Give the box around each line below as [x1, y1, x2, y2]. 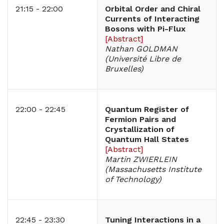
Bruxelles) [105, 64, 143, 74]
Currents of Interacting [105, 14, 199, 24]
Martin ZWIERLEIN [105, 154, 177, 164]
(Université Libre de [105, 54, 181, 64]
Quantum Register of [105, 104, 189, 114]
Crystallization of [105, 124, 174, 134]
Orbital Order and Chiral [105, 4, 200, 14]
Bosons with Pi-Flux [105, 24, 185, 34]
